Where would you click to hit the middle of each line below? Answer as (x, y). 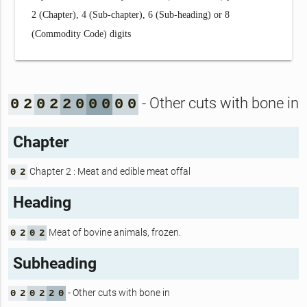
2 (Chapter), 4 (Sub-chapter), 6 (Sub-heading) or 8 (131, 14)
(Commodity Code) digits (82, 34)
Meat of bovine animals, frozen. (113, 232)
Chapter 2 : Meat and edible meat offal (109, 171)
